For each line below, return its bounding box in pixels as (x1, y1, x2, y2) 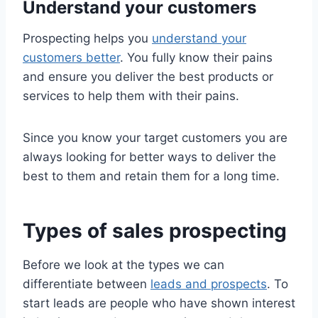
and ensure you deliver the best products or (23, 69, 273, 84)
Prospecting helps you (23, 31, 152, 45)
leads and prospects (150, 276, 267, 291)
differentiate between (23, 276, 150, 291)
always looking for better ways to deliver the (23, 149, 276, 164)
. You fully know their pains (120, 50, 273, 65)
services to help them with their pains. (23, 88, 239, 103)
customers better (23, 50, 120, 65)
